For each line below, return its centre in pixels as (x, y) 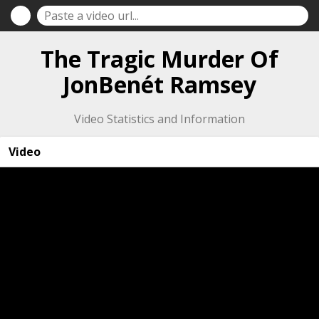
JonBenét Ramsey (159, 84)
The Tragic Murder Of (159, 58)
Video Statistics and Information (159, 119)
